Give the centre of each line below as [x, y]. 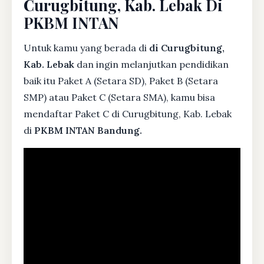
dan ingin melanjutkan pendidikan [151, 64]
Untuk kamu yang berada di [86, 47]
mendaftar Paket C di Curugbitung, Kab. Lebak [128, 113]
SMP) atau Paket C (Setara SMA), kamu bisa [119, 97]
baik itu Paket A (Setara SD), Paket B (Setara [121, 80]
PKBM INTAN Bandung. [88, 130]
